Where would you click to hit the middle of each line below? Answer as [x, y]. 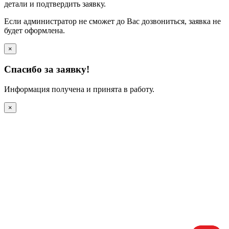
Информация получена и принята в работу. [79, 89]
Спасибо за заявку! [47, 70]
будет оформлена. [35, 31]
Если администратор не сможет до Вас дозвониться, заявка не [112, 21]
